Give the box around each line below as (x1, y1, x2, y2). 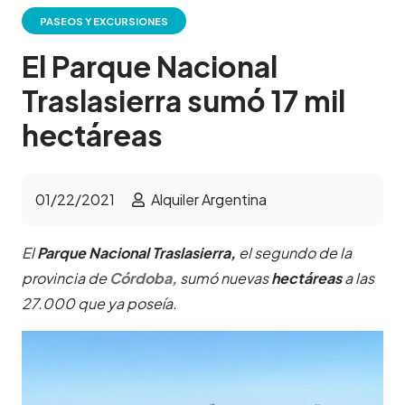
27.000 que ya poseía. (22, 294, 177, 314)
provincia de (22, 268, 109, 288)
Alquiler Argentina (150, 190, 267, 210)
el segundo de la (236, 243, 352, 263)
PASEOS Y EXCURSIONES (40, 14, 169, 28)
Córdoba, (109, 268, 177, 288)
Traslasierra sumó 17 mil (22, 82, 345, 119)
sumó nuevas (180, 268, 271, 288)
